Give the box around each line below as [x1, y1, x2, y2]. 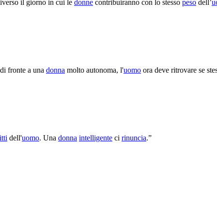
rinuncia [122, 133, 146, 142]
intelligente [79, 133, 112, 142]
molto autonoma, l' [65, 65, 124, 74]
